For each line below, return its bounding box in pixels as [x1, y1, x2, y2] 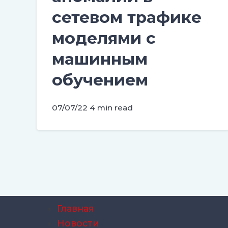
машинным [52, 49, 148, 69]
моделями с [52, 28, 156, 48]
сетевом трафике [52, 7, 202, 27]
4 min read [90, 102, 133, 112]
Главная [57, 203, 94, 214]
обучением [52, 70, 148, 90]
